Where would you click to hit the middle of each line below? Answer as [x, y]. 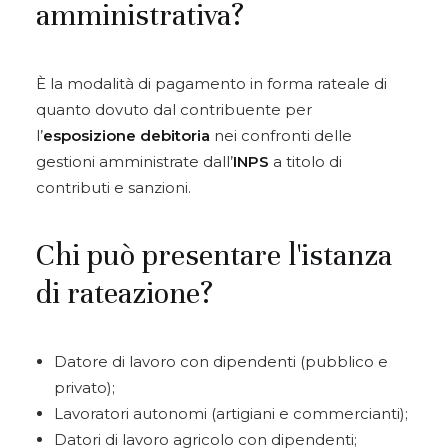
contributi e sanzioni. [113, 187]
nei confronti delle [281, 135]
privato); [84, 387]
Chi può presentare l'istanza [214, 255]
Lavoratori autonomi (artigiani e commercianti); [231, 413]
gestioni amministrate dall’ [134, 161]
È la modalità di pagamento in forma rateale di [211, 83]
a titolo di [305, 161]
